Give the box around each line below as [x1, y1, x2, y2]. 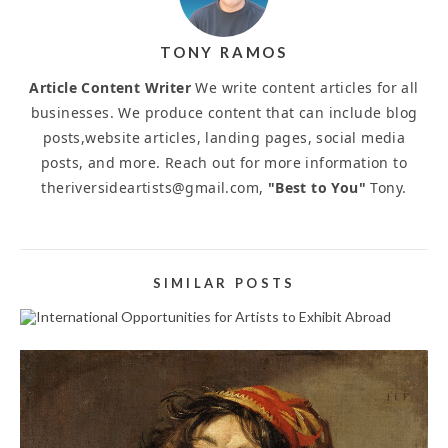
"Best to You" [267, 177, 367, 197]
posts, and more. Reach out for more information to [41, 152, 407, 172]
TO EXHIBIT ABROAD [140, 326, 308, 345]
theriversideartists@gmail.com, [41, 177, 268, 197]
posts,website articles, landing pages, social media [42, 127, 406, 147]
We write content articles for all [191, 77, 419, 97]
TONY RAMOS [160, 42, 288, 61]
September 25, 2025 [170, 346, 278, 360]
